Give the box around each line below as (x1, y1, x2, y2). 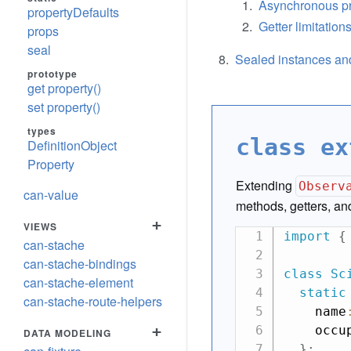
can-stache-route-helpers (24, 292, 162, 310)
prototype (27, 67, 78, 81)
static (299, 285, 346, 300)
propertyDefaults (27, 3, 119, 21)
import (283, 229, 331, 244)
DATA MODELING (24, 326, 111, 340)
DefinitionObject (27, 136, 117, 154)
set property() (27, 98, 100, 116)
